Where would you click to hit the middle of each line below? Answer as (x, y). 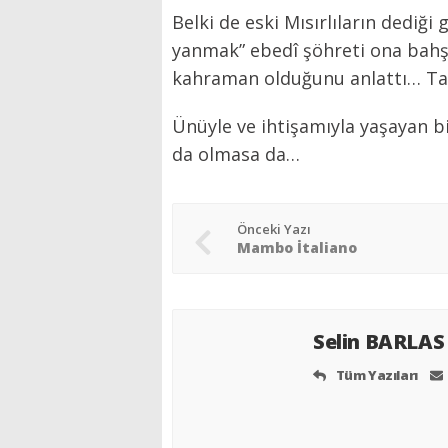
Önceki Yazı (274, 229)
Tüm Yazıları (375, 375)
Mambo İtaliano (297, 247)
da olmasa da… (236, 154)
